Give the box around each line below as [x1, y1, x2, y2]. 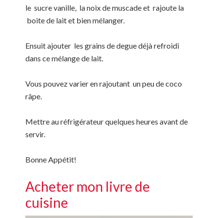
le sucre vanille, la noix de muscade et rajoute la [25, 2, 184, 12]
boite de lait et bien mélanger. [25, 15, 125, 25]
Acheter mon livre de [25, 178, 150, 195]
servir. [25, 129, 46, 139]
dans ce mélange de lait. [25, 53, 104, 63]
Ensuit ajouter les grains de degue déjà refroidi [25, 40, 180, 50]
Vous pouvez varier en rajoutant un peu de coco [25, 78, 182, 88]
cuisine [25, 194, 69, 211]
